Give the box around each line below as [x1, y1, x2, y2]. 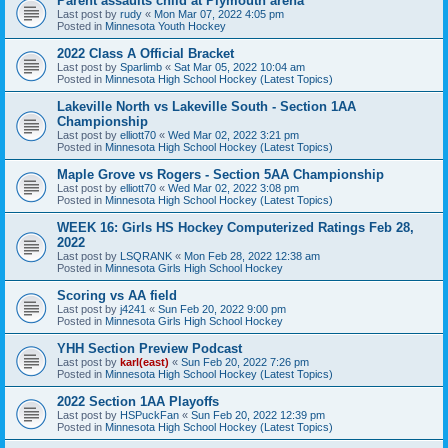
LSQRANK [120, 249, 172, 262]
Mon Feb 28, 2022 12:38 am [184, 249, 320, 262]
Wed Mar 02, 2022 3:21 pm [168, 128, 299, 141]
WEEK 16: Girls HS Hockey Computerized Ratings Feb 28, [57, 219, 414, 235]
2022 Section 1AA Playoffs [57, 393, 219, 409]
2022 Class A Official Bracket [57, 45, 234, 61]
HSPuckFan [120, 408, 179, 421]
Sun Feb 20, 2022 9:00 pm [158, 302, 286, 315]
